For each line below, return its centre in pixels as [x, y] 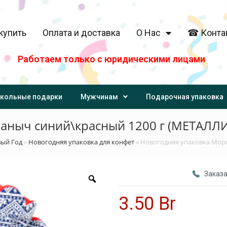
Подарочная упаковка [185, 97]
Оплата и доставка [81, 32]
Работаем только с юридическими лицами [111, 59]
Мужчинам [99, 97]
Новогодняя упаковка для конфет [81, 142]
